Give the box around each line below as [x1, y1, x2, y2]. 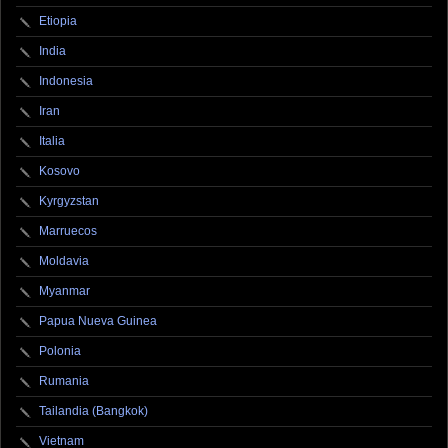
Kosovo [39, 164, 80, 179]
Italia [39, 134, 65, 149]
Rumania [39, 374, 89, 389]
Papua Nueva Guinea [39, 314, 157, 329]
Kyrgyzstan [39, 194, 99, 209]
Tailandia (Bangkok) [39, 404, 148, 419]
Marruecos [39, 224, 97, 239]
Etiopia [39, 14, 77, 29]
